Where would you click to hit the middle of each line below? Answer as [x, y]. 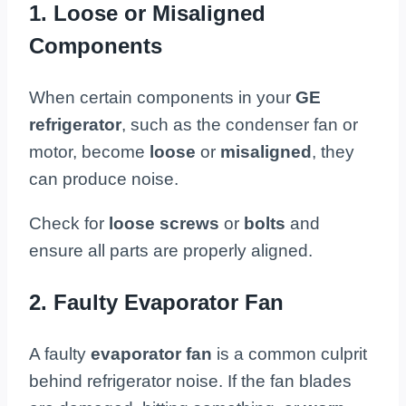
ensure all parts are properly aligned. [171, 251]
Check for [67, 224]
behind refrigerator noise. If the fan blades [190, 382]
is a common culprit [290, 354]
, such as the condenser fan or [240, 125]
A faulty [60, 354]
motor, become [89, 152]
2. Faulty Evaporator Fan [156, 303]
